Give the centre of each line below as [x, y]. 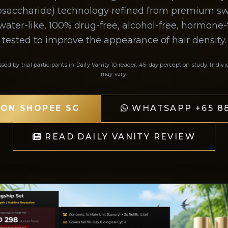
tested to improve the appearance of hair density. [114, 40]
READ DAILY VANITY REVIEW [120, 136]
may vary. [114, 74]
